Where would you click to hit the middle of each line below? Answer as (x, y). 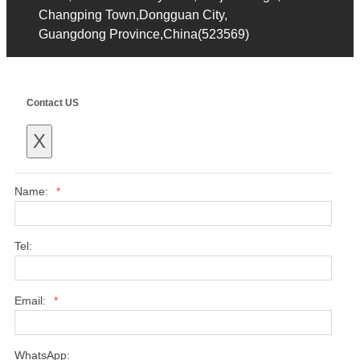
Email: (32, 301)
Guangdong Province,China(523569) (144, 35)
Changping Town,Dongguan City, (133, 15)
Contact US (53, 102)
